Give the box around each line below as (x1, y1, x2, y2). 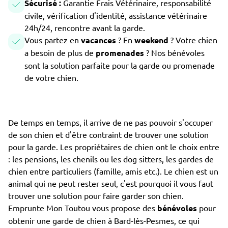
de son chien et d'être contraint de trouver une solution (8, 129, 209, 139)
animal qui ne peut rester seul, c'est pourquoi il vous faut (8, 178, 213, 188)
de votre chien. (24, 72, 78, 82)
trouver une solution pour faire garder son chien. (8, 190, 184, 201)
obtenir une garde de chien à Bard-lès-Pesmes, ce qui (8, 215, 199, 225)
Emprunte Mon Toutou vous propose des (8, 203, 157, 213)
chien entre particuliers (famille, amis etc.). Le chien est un (8, 166, 218, 176)
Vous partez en (24, 35, 81, 45)
